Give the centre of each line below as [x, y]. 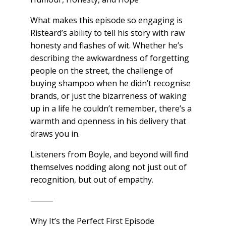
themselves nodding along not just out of [108, 167]
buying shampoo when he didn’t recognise [110, 83]
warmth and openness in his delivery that [108, 121]
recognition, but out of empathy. [92, 180]
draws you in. [55, 134]
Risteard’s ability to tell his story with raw [107, 33]
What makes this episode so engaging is [106, 20]
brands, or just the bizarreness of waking [108, 96]
